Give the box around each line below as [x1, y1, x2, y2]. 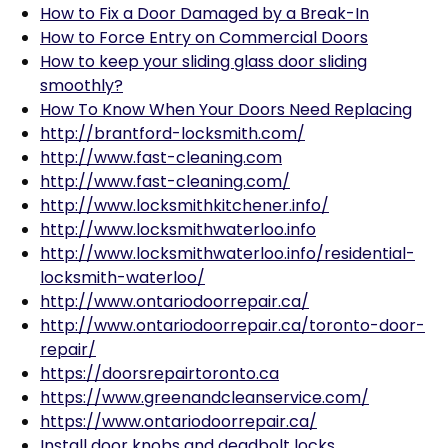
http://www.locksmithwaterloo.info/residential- [40, 242, 415, 265]
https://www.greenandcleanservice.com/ [40, 386, 369, 409]
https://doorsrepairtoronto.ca [40, 362, 279, 385]
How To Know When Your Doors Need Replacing [40, 98, 412, 121]
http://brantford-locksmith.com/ [40, 122, 305, 145]
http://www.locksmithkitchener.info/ [40, 194, 329, 217]
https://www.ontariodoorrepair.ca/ [40, 410, 317, 433]
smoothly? [40, 74, 123, 97]
